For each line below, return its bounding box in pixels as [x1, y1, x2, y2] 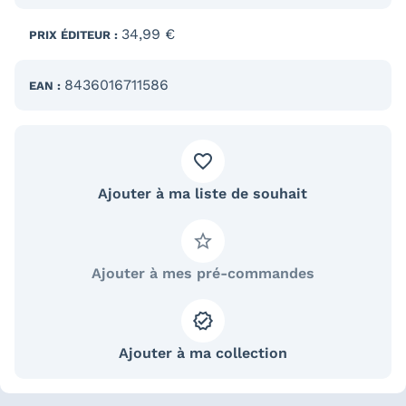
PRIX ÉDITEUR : [29, 27, 121, 42]
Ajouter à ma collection [118, 343, 287, 362]
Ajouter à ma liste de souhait [98, 184, 308, 202]
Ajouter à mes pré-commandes [91, 264, 314, 282]
